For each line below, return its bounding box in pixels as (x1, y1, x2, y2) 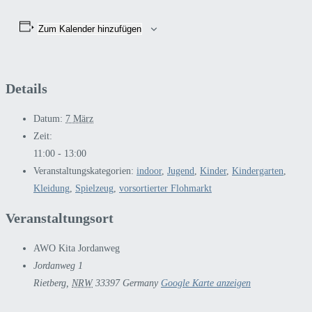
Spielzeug (75, 182, 114, 194)
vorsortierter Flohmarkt (119, 182, 212, 194)
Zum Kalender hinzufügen (38, 23, 141, 34)
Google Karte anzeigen (161, 278, 251, 289)
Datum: (33, 113, 63, 124)
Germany (123, 278, 158, 289)
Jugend (167, 165, 194, 176)
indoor (136, 165, 162, 176)
